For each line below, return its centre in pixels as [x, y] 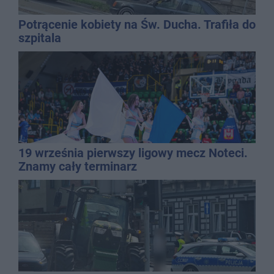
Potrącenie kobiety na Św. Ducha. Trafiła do [137, 24]
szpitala [40, 38]
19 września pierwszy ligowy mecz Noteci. [133, 153]
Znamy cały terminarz [78, 166]
